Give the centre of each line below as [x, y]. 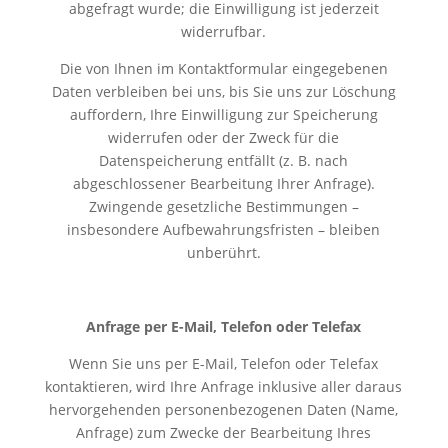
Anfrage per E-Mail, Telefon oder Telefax [224, 326]
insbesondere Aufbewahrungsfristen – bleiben [224, 229]
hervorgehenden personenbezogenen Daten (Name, [224, 409]
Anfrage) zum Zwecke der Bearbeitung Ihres [224, 432]
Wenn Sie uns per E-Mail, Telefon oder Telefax [224, 363]
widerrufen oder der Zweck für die [224, 137]
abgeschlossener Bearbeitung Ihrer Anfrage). [223, 183]
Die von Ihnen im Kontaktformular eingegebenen [223, 68]
